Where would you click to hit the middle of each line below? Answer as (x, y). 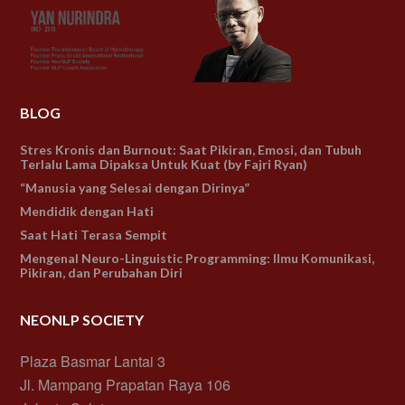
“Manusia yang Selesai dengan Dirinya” (135, 188)
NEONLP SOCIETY (82, 320)
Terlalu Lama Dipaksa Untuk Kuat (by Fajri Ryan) (164, 165)
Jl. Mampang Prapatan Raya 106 (126, 385)
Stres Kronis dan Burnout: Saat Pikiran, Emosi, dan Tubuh (191, 150)
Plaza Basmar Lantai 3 (93, 362)
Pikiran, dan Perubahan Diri (102, 273)
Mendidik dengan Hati (87, 212)
